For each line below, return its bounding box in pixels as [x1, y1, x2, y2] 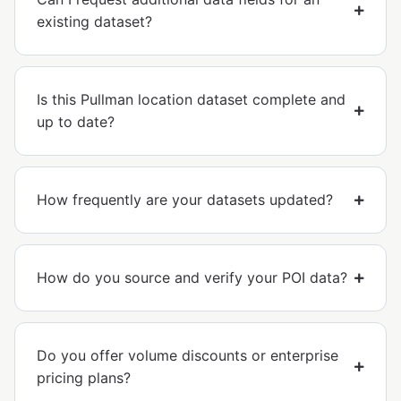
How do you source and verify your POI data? [37, 269, 347, 287]
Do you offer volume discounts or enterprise [37, 346, 338, 365]
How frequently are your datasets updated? [37, 191, 333, 209]
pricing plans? [37, 369, 131, 388]
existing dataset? [37, 13, 152, 31]
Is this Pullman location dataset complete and [37, 90, 346, 109]
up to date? [37, 113, 115, 132]
